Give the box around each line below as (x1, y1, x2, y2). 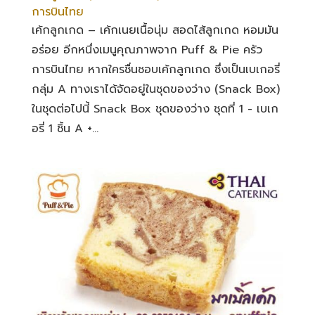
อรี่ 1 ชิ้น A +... (31, 120, 98, 137)
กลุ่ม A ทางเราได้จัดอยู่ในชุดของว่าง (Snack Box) (31, 80, 280, 98)
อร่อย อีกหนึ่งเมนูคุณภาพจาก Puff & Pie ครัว (31, 41, 262, 58)
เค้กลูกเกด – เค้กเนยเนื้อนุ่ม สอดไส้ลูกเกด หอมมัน (31, 21, 278, 39)
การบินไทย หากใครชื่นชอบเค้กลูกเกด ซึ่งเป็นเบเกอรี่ (31, 60, 280, 78)
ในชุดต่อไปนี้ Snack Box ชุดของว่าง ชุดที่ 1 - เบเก (31, 100, 278, 117)
